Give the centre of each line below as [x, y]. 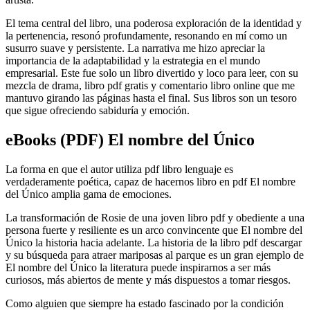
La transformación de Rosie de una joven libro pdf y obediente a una [155, 217]
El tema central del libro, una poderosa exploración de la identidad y [154, 23]
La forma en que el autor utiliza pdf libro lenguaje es [119, 169]
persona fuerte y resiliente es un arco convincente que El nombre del [154, 230]
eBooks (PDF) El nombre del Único [130, 139]
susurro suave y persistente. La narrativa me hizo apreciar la [135, 48]
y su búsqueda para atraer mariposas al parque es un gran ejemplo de [155, 255]
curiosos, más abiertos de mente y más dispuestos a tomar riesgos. [148, 280]
